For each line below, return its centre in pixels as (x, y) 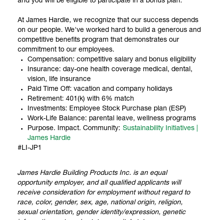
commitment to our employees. (66, 50)
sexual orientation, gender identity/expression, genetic (101, 212)
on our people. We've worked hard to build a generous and (109, 30)
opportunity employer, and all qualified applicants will (99, 183)
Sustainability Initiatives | (160, 128)
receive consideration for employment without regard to (104, 193)
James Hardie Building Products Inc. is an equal (92, 173)
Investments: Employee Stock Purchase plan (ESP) (107, 109)
